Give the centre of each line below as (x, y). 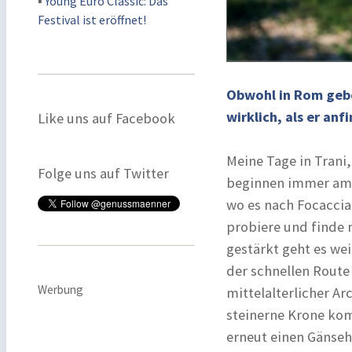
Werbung (60, 290)
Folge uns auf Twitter (103, 173)
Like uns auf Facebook (106, 118)
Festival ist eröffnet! (92, 20)
